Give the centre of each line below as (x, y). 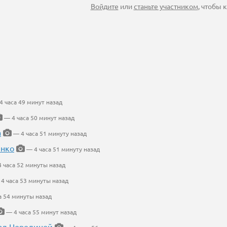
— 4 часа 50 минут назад (39, 118)
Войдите (104, 6)
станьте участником (166, 6)
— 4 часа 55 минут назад (41, 212)
